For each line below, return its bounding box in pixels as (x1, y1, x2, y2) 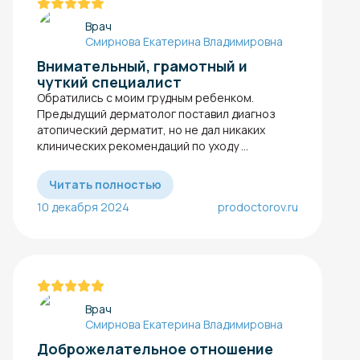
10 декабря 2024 (37, 199, 129, 215)
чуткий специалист (37, 72, 182, 92)
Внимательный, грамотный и (37, 56, 247, 76)
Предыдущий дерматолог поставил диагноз (37, 106, 276, 122)
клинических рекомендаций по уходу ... (37, 138, 248, 154)
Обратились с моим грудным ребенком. (37, 90, 254, 106)
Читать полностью (49, 177, 162, 193)
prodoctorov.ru (218, 199, 298, 215)
